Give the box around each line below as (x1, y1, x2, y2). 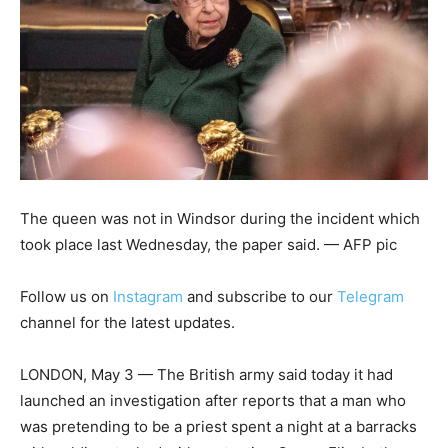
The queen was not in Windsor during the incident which (20, 208, 420, 228)
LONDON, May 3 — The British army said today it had (20, 364, 393, 384)
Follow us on (20, 286, 113, 306)
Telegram (337, 286, 404, 306)
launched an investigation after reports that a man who (20, 390, 406, 410)
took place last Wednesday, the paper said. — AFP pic (20, 234, 397, 254)
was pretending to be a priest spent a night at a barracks (20, 416, 417, 436)
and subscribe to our (183, 286, 337, 306)
